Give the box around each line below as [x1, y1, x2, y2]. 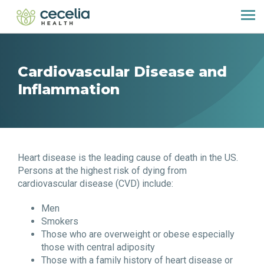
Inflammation [18, 81, 120, 98]
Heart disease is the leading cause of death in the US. [18, 152, 238, 163]
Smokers [41, 216, 78, 227]
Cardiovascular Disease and [18, 63, 227, 80]
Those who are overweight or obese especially [41, 229, 235, 240]
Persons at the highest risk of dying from [18, 165, 187, 176]
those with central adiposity [41, 242, 155, 253]
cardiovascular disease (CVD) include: [18, 178, 173, 189]
